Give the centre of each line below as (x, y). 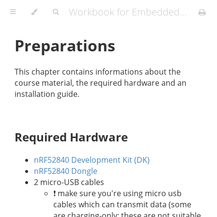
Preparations (65, 46)
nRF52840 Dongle (66, 171)
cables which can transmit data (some (122, 204)
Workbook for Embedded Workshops (183, 12)
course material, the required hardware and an (101, 83)
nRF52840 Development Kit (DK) (92, 160)
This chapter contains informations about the (98, 71)
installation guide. (47, 94)
